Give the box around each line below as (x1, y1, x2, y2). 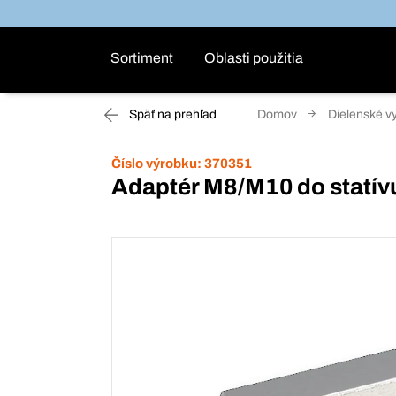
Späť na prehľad (126, 108, 217, 121)
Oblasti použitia (204, 50, 303, 65)
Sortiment (110, 50, 173, 65)
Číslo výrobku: (111, 156, 202, 171)
